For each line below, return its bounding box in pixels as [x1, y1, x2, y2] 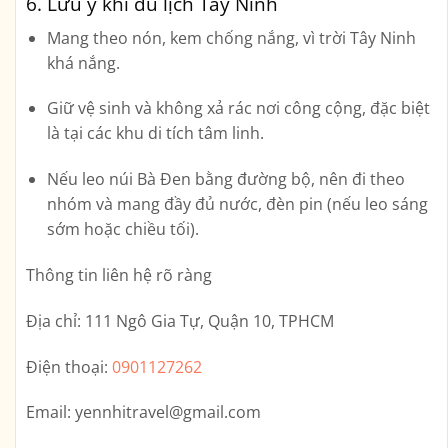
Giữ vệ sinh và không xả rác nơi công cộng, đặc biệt [46, 97, 430, 120]
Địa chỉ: [26, 309, 81, 332]
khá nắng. [46, 51, 120, 74]
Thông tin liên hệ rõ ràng [26, 263, 212, 286]
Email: [26, 401, 71, 424]
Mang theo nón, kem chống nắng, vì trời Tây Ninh [46, 26, 416, 49]
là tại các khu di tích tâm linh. [46, 122, 264, 145]
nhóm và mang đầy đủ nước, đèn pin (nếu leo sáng [46, 193, 428, 216]
